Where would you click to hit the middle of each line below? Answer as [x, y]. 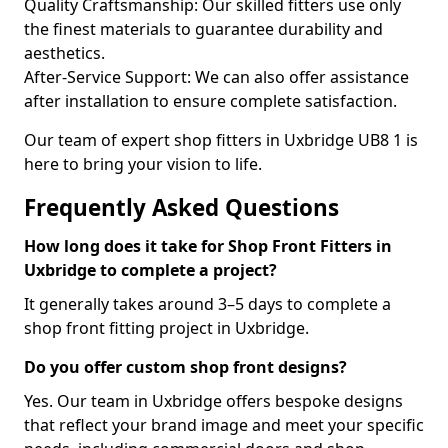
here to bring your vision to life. [143, 164]
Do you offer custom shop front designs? [185, 367]
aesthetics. [64, 53]
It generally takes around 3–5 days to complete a [207, 304]
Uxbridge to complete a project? [150, 270]
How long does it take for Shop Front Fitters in [208, 246]
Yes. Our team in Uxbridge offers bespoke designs [213, 401]
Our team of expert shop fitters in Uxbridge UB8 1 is [221, 140]
